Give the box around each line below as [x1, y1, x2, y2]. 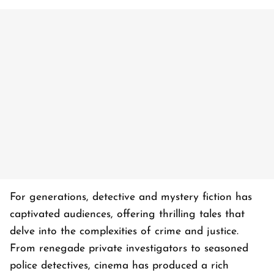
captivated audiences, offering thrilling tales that [10, 209, 245, 220]
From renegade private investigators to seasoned [10, 243, 248, 254]
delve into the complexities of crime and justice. [10, 226, 239, 237]
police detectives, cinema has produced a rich [10, 261, 229, 272]
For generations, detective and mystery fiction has [10, 192, 252, 203]
